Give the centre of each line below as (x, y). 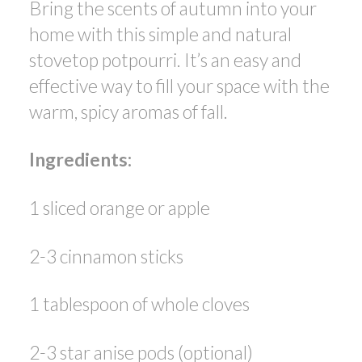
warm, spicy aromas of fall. (128, 111)
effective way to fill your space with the (179, 85)
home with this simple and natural (160, 34)
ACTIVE (260, 21)
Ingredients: (80, 160)
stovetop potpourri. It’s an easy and (165, 59)
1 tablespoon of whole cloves (139, 304)
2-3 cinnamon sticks (106, 256)
